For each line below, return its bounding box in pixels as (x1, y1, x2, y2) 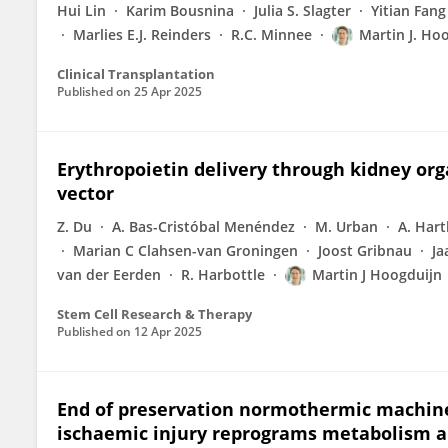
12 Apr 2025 (134, 323, 202, 340)
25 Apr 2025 (134, 83, 202, 100)
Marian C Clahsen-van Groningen (73, 241, 298, 260)
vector (57, 181, 114, 205)
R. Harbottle (181, 265, 265, 284)
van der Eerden (57, 265, 161, 284)
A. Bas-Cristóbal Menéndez (112, 217, 295, 236)
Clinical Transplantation (57, 65, 215, 83)
